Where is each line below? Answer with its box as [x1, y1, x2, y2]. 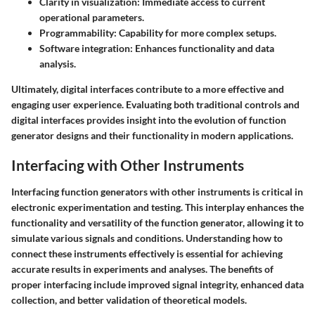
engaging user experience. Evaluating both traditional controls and [11, 98, 300, 110]
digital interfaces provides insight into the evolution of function [11, 114, 286, 126]
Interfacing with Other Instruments [11, 156, 244, 174]
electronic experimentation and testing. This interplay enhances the [11, 200, 304, 213]
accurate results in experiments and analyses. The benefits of [11, 262, 274, 275]
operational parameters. [39, 11, 144, 23]
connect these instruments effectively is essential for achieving [11, 247, 283, 259]
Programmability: [39, 27, 117, 39]
